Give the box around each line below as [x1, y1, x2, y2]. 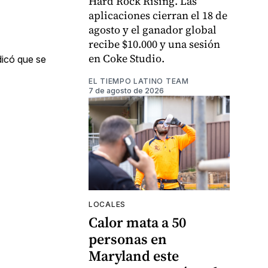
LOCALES [89, 199, 126, 209]
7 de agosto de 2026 [89, 86, 164, 96]
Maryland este [89, 245, 179, 266]
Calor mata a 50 [89, 212, 186, 232]
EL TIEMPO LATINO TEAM [89, 77, 189, 86]
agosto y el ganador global [89, 22, 217, 38]
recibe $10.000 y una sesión [89, 36, 220, 52]
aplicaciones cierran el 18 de [89, 8, 227, 23]
